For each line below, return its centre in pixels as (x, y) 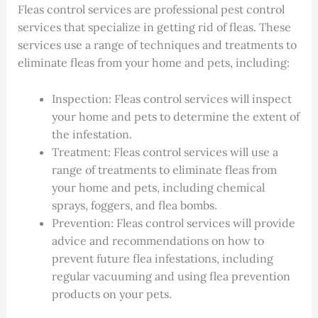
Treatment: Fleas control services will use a (165, 152)
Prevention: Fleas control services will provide (173, 223)
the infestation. (92, 135)
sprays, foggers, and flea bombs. (134, 205)
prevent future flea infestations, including (162, 259)
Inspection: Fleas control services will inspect (171, 99)
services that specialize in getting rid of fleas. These (154, 27)
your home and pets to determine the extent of (175, 117)
